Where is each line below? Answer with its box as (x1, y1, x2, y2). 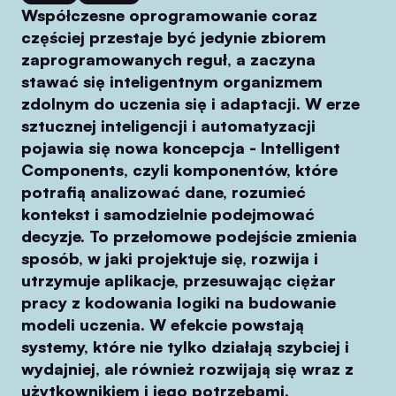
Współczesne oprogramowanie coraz (21, 5, 317, 25)
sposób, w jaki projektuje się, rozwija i (21, 248, 318, 268)
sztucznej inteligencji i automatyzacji (21, 116, 316, 135)
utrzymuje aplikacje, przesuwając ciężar (21, 270, 336, 290)
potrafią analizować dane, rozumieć (21, 182, 306, 202)
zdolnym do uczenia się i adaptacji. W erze (21, 94, 360, 113)
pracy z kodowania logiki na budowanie (21, 293, 336, 312)
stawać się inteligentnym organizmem (21, 72, 323, 91)
